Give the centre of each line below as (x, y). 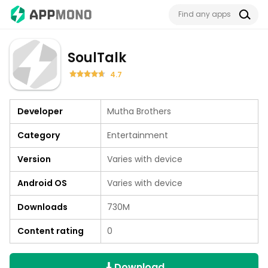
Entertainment (138, 135)
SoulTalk (97, 57)
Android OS (42, 183)
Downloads (42, 207)
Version (34, 159)
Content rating (51, 231)
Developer (40, 111)
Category (39, 135)
